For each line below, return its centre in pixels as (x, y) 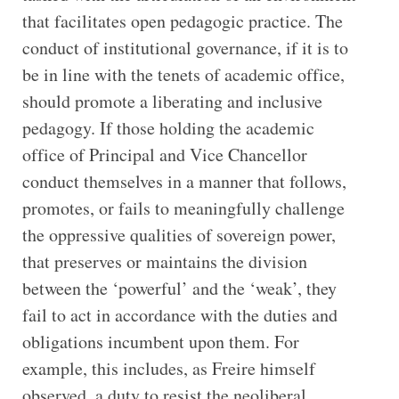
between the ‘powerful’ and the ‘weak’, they (179, 289)
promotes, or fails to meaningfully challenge (183, 208)
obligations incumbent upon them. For (160, 342)
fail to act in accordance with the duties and (179, 315)
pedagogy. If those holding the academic (168, 128)
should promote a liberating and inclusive (172, 102)
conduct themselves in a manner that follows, (184, 182)
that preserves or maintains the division (164, 262)
